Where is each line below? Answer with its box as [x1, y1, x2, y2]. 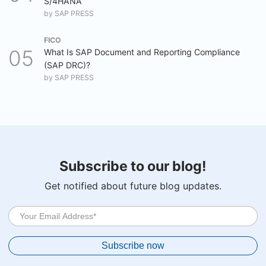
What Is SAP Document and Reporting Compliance [44, 47, 240, 57]
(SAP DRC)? [44, 60, 90, 70]
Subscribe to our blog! [59, 158, 207, 175]
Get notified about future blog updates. [45, 180, 221, 192]
